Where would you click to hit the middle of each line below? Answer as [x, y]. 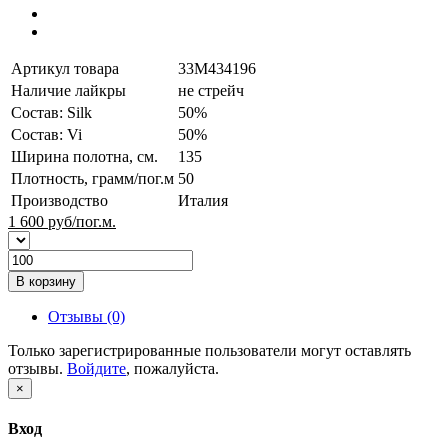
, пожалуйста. [172, 368]
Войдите [96, 368]
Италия [203, 200]
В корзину [46, 281]
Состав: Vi [46, 134]
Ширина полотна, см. [84, 156]
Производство [59, 200]
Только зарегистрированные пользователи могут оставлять [209, 350]
